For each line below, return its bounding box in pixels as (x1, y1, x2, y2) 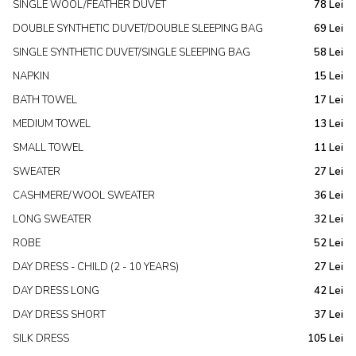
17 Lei (314, 93, 343, 107)
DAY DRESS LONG (13, 284, 99, 298)
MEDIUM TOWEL (13, 117, 91, 131)
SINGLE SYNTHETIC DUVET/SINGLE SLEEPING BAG (13, 45, 250, 60)
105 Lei (308, 331, 343, 346)
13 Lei (314, 117, 343, 131)
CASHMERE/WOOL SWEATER (13, 188, 155, 203)
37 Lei (314, 308, 343, 322)
